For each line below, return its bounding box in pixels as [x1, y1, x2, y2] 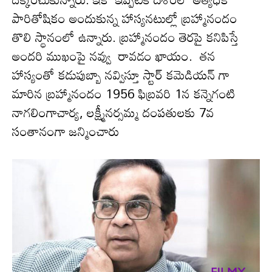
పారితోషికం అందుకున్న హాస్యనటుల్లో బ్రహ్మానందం [12, 5, 237, 31]
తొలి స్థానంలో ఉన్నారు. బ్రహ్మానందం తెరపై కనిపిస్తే [12, 24, 242, 50]
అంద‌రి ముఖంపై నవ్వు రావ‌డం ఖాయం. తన [12, 42, 216, 69]
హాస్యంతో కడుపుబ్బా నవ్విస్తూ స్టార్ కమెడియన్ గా [12, 61, 229, 87]
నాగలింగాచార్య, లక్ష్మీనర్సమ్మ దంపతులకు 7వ [12, 99, 214, 125]
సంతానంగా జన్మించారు [12, 118, 119, 144]
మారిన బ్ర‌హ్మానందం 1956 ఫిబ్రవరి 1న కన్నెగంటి [12, 80, 235, 106]
